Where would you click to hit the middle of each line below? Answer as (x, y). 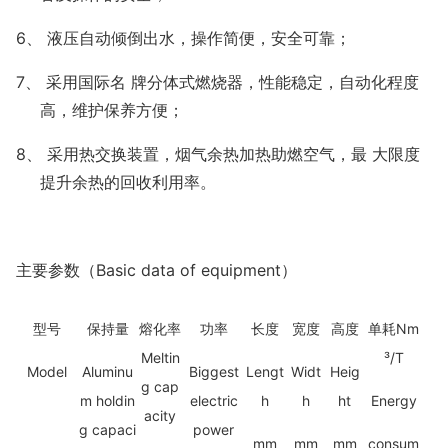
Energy (393, 401)
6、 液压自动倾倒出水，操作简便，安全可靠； (183, 38)
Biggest (213, 372)
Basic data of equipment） (196, 270)
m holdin (107, 401)
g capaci (107, 430)
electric (213, 401)
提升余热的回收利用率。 (128, 182)
